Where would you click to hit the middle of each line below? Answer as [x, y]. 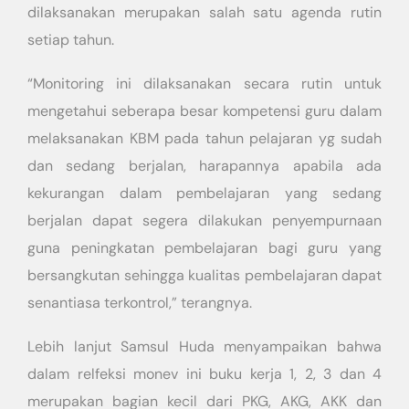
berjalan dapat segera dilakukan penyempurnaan [204, 220]
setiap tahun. [71, 40]
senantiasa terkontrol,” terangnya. [140, 303]
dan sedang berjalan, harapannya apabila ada [204, 166]
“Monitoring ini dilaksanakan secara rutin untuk [204, 84]
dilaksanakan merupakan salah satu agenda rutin [204, 12]
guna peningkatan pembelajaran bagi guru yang [204, 248]
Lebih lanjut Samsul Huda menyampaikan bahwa [204, 346]
